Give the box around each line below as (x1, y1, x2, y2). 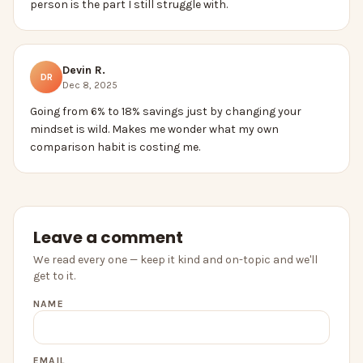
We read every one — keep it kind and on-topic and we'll (33, 253, 318, 267)
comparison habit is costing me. (30, 140, 200, 155)
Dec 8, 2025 (62, 79, 117, 92)
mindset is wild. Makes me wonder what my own (30, 122, 279, 137)
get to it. (33, 269, 75, 284)
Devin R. (62, 63, 105, 78)
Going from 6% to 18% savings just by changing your (30, 105, 301, 119)
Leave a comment (33, 226, 183, 250)
